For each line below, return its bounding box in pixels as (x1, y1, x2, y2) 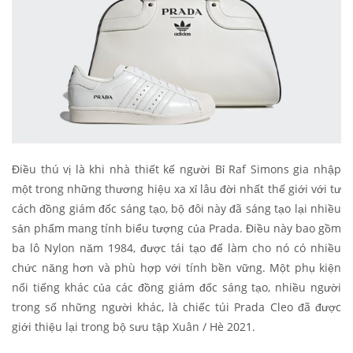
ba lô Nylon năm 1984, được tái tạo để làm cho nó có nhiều (12, 240, 341, 255)
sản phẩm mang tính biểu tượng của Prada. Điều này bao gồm (12, 220, 341, 236)
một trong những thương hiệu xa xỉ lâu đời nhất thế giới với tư (12, 180, 341, 196)
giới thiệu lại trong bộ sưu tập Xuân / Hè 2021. (12, 318, 255, 334)
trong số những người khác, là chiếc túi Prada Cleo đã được (12, 299, 341, 314)
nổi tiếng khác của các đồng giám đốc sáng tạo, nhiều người (12, 279, 341, 295)
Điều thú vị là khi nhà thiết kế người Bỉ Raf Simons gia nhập (12, 161, 341, 176)
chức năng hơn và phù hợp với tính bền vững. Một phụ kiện (12, 259, 341, 275)
